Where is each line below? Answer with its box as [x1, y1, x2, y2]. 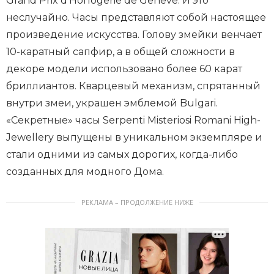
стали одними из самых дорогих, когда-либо [6, 148, 238, 160]
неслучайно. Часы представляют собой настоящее [6, 11, 266, 23]
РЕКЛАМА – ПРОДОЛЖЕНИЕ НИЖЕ [81, 197, 193, 207]
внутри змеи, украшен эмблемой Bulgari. [6, 97, 218, 109]
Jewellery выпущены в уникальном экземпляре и [6, 131, 262, 143]
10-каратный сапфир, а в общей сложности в [6, 45, 235, 57]
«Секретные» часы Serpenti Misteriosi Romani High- [6, 114, 261, 126]
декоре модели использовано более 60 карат [6, 62, 242, 75]
